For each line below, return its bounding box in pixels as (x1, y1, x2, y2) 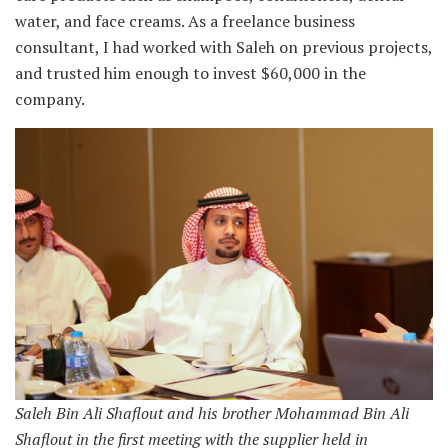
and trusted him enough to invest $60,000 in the (15, 61, 366, 84)
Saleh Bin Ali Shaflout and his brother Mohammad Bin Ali (15, 402, 409, 425)
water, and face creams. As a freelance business (15, 9, 355, 32)
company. (15, 87, 85, 110)
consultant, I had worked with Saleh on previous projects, (15, 35, 432, 58)
